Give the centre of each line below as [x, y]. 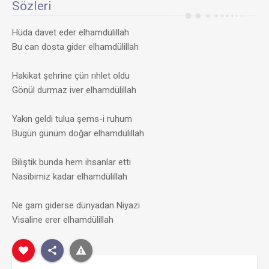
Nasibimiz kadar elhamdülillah [70, 177]
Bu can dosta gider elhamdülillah [75, 47]
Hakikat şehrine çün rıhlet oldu [71, 76]
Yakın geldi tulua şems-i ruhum [72, 119]
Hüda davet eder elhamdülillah [71, 32]
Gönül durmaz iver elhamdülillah [74, 90]
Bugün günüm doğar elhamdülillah [78, 133]
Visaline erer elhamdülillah [63, 220]
